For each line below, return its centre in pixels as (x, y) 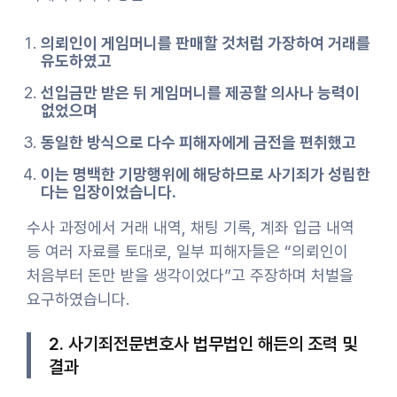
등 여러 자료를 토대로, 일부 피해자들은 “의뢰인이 (187, 251)
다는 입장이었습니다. (109, 191)
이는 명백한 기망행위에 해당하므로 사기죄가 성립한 (206, 174)
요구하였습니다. (78, 299)
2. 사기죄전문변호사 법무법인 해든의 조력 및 (203, 343)
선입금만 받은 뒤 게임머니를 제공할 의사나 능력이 (200, 92)
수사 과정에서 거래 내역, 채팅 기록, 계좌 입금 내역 (191, 227)
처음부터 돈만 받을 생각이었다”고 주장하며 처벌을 (190, 275)
